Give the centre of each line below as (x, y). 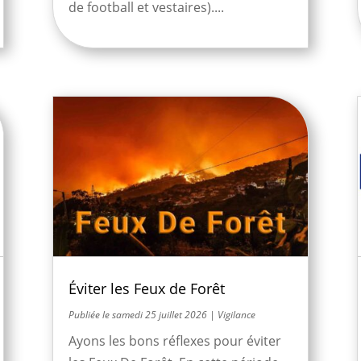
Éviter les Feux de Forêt (146, 289)
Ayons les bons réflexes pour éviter (174, 341)
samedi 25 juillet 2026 (159, 315)
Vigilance (236, 315)
